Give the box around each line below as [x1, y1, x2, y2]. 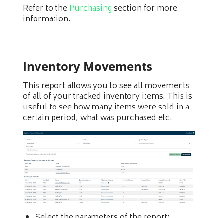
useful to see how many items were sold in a [23, 101, 189, 115]
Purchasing [69, 2, 112, 16]
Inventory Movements [23, 58, 152, 74]
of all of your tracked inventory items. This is [23, 90, 192, 104]
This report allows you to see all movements [23, 79, 190, 93]
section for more [112, 2, 177, 16]
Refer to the [23, 2, 69, 16]
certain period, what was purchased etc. [23, 111, 172, 126]
